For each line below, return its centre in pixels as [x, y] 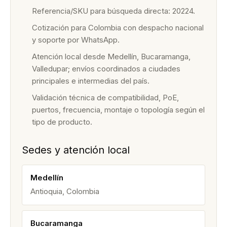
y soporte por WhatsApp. [76, 40]
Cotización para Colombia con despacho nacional [118, 28]
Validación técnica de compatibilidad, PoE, [105, 98]
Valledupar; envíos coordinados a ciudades [106, 69]
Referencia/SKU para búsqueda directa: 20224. [113, 11]
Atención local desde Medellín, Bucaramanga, [111, 56]
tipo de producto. [62, 122]
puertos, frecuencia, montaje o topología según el [118, 110]
